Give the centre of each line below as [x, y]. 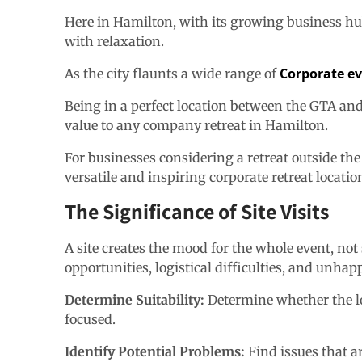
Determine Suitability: [136, 299]
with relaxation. [116, 41]
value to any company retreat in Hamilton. [196, 125]
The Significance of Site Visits [197, 210]
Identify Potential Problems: [156, 351]
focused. [90, 319]
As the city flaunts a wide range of [172, 73]
